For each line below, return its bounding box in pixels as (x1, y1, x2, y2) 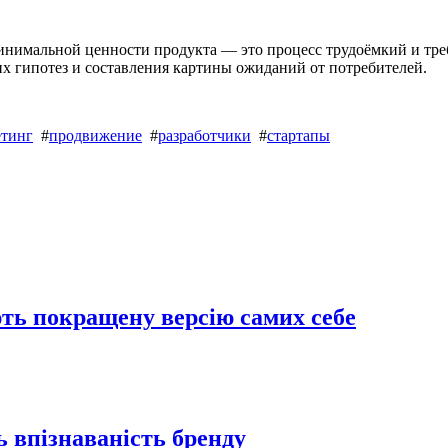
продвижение (49, 127, 142, 145)
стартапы (267, 127, 330, 145)
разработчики (158, 127, 251, 145)
